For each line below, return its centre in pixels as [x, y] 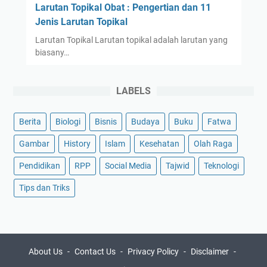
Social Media [128, 166]
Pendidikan [40, 166]
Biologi [68, 122]
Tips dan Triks [44, 188]
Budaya [145, 122]
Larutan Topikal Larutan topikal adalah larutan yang [131, 40]
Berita [30, 122]
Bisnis [106, 122]
